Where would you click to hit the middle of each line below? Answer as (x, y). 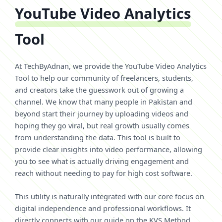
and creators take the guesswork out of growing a (99, 89)
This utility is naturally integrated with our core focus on (110, 196)
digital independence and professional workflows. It (103, 208)
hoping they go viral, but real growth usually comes (102, 125)
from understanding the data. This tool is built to (98, 137)
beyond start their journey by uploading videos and (102, 113)
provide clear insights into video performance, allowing (109, 149)
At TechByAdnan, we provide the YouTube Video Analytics (111, 66)
